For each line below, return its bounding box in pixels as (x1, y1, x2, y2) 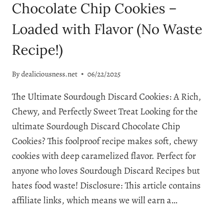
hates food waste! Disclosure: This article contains (12, 179, 201, 192)
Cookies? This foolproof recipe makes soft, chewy (12, 134, 197, 147)
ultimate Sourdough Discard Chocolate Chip (12, 119, 180, 133)
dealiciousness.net (21, 69, 78, 79)
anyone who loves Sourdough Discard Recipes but (12, 164, 200, 177)
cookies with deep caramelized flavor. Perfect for (12, 149, 196, 162)
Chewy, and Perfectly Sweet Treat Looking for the (12, 105, 198, 118)
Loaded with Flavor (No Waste (12, 20, 202, 38)
